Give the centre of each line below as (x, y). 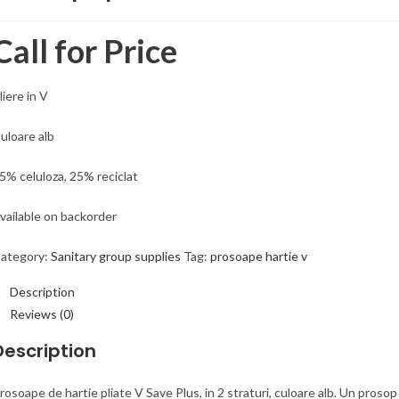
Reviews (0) (42, 313)
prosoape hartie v (259, 256)
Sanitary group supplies (116, 256)
